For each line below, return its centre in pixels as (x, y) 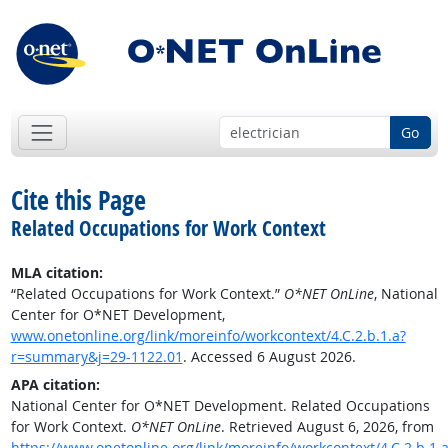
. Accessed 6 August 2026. (269, 357)
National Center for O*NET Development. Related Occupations (220, 406)
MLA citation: (56, 273)
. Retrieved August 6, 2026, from (327, 427)
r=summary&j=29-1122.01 (96, 357)
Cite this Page (78, 200)
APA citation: (55, 385)
